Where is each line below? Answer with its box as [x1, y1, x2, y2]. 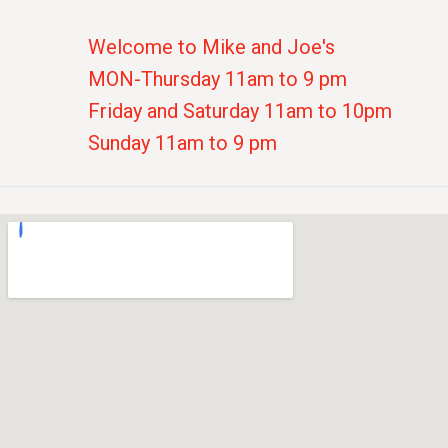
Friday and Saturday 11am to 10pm [88, 99, 392, 123]
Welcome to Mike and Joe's [88, 35, 335, 59]
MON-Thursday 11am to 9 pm [88, 67, 347, 91]
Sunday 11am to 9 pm [88, 131, 277, 155]
